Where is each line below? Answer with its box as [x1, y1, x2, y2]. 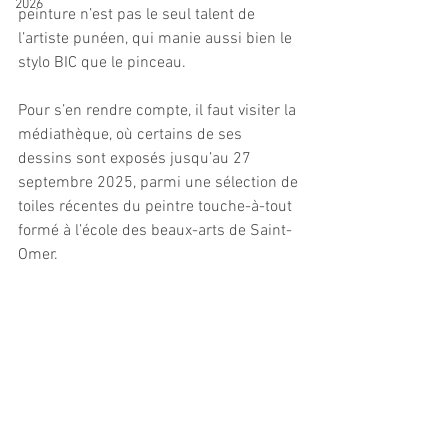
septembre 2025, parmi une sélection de [18, 172, 302, 193]
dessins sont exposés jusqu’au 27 [18, 148, 255, 169]
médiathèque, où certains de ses [18, 124, 246, 145]
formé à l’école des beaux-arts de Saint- [18, 220, 292, 241]
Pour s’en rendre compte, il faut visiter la [18, 100, 300, 121]
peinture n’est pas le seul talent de [18, 4, 259, 25]
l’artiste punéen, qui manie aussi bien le [18, 28, 296, 49]
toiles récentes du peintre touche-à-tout [18, 196, 296, 217]
